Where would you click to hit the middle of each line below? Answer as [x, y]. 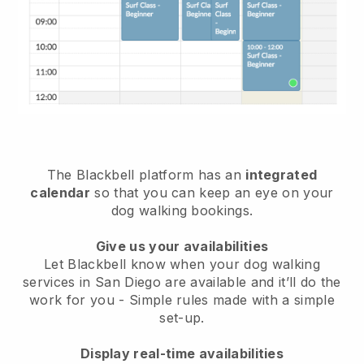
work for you [74, 299]
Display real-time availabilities [182, 353]
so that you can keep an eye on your [212, 192]
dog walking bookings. [182, 210]
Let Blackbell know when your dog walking [182, 264]
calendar [61, 192]
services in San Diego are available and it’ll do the [182, 282]
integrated [282, 174]
